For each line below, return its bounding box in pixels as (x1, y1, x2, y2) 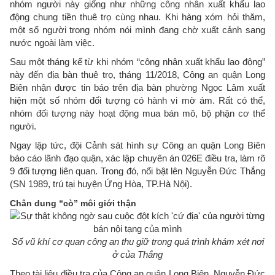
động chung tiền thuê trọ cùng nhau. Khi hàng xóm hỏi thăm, (10, 12, 265, 22)
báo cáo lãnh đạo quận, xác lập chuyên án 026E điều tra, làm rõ (10, 153, 265, 163)
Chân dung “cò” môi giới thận (10, 198, 136, 208)
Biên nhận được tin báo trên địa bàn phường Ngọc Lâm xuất (10, 82, 265, 93)
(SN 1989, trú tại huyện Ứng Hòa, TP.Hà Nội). (10, 179, 192, 189)
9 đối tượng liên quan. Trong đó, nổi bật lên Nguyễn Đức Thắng (10, 166, 265, 176)
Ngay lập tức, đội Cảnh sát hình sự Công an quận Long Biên (10, 140, 265, 150)
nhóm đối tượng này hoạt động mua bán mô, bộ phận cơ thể (10, 108, 265, 118)
